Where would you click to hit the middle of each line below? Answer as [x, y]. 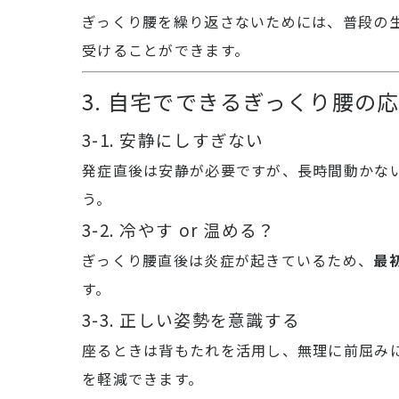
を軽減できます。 [143, 379]
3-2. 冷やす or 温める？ [179, 229]
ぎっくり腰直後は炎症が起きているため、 [228, 260]
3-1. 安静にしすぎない [173, 139]
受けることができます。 [166, 50]
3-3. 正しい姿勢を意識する [191, 319]
